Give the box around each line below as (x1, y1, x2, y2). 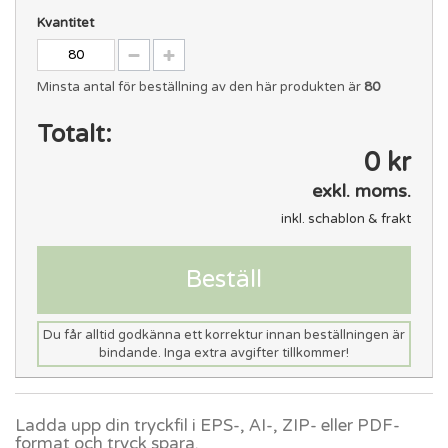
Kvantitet (36, 14, 94, 31)
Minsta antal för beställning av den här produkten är (36, 78, 364, 95)
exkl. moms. (312, 179, 412, 202)
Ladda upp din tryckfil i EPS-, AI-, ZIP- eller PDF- (15, 414, 400, 436)
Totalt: (36, 119, 112, 149)
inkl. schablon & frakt (281, 210, 412, 227)
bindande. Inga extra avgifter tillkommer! (98, 344, 349, 361)
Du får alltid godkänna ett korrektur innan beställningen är (42, 326, 405, 343)
